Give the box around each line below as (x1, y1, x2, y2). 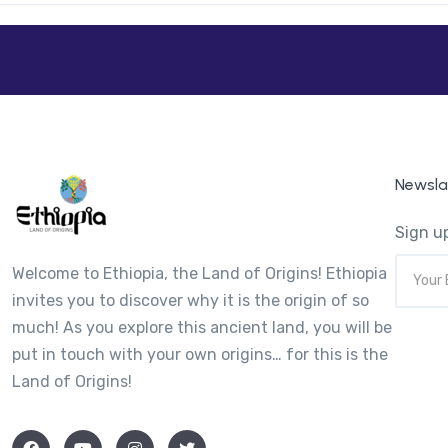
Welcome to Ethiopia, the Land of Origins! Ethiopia (12, 263, 387, 283)
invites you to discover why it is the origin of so (12, 290, 369, 310)
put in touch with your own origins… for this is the (12, 344, 388, 364)
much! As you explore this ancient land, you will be (12, 317, 392, 337)
